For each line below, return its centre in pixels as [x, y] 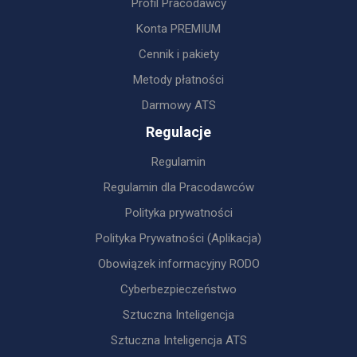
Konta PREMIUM [178, 29]
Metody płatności [178, 80]
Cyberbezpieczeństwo [178, 289]
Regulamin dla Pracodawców [178, 187]
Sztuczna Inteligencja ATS [178, 340]
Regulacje [178, 132]
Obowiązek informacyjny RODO [178, 264]
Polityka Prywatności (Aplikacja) [178, 238]
